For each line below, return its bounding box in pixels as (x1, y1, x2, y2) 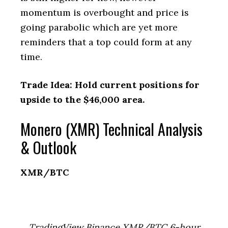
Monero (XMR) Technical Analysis (20, 118, 203, 140)
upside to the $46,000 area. (20, 94, 147, 105)
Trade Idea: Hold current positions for (20, 79, 199, 91)
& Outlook (20, 136, 76, 159)
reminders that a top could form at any (20, 36, 192, 48)
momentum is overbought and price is (20, 7, 189, 18)
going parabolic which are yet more (20, 21, 178, 33)
